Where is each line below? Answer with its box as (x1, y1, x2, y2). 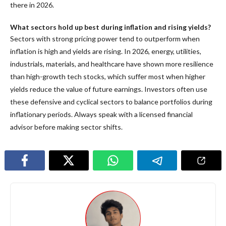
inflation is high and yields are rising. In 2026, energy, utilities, (10, 46, 201, 55)
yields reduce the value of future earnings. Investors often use (10, 84, 207, 93)
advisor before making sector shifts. (10, 122, 123, 131)
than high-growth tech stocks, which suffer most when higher (10, 72, 205, 81)
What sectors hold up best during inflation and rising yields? (10, 22, 211, 31)
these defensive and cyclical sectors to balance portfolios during (10, 97, 212, 106)
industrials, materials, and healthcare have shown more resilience (10, 59, 213, 68)
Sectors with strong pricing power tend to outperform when (10, 34, 200, 43)
